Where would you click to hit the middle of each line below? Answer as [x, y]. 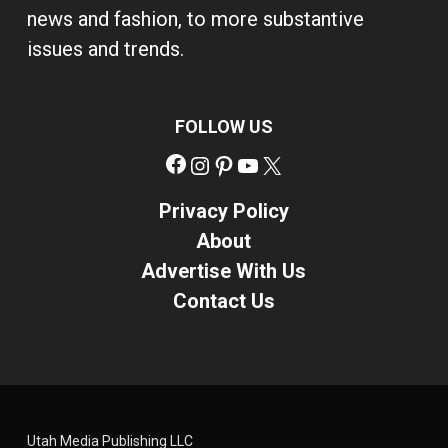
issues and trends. [105, 49]
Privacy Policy [223, 211]
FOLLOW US [223, 126]
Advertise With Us [224, 271]
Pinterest [283, 153]
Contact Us [223, 301]
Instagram [266, 153]
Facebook [238, 151]
